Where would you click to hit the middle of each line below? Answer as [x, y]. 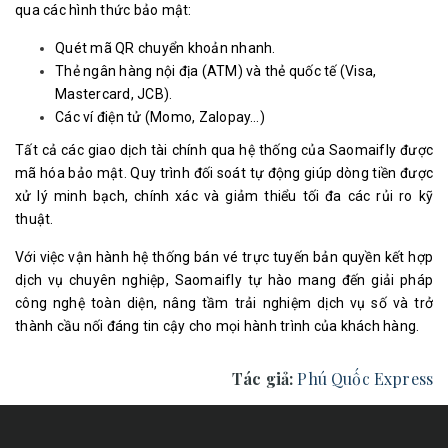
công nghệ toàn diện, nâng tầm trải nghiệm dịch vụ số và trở [224, 303]
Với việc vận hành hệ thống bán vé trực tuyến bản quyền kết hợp [224, 257]
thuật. [36, 219]
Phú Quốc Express [365, 378]
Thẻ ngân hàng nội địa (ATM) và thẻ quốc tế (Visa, [216, 71]
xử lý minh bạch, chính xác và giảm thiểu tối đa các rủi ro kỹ [224, 196]
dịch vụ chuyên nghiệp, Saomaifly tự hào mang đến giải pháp [224, 280]
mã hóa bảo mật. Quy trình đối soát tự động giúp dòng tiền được [224, 173]
